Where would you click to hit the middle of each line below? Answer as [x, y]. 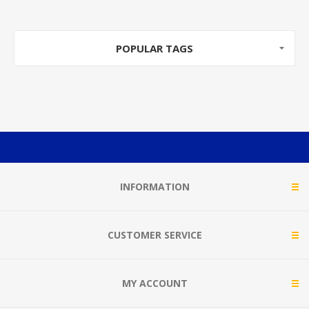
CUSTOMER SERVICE [154, 235]
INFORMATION [154, 187]
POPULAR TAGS [154, 48]
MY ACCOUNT [154, 283]
